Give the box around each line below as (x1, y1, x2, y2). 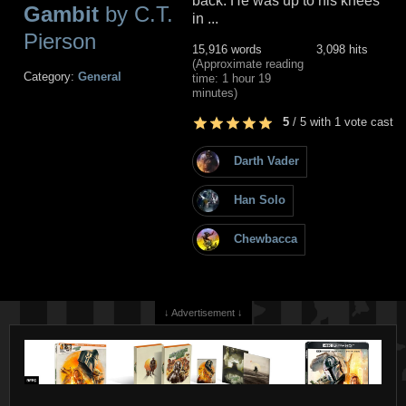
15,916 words (192, 42, 262, 56)
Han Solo (234, 193, 285, 208)
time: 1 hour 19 (192, 71, 271, 85)
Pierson (24, 28, 96, 53)
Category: (24, 69, 78, 83)
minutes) (192, 85, 237, 100)
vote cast (341, 114, 393, 129)
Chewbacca (234, 232, 297, 246)
